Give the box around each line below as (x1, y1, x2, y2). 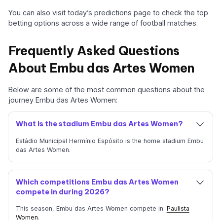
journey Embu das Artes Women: (8, 95, 118, 104)
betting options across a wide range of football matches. (8, 19, 198, 28)
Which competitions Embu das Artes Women (15, 178, 179, 187)
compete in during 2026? (15, 187, 110, 197)
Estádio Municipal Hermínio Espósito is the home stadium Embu (15, 137, 204, 145)
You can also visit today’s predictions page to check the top (8, 8, 209, 17)
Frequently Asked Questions (8, 43, 180, 59)
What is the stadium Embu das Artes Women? (15, 119, 183, 129)
